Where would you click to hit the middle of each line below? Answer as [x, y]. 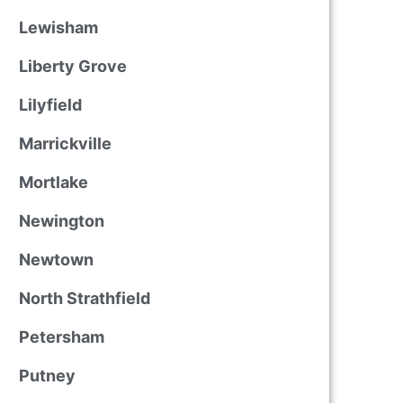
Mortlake [53, 182]
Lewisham [58, 27]
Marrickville [65, 143]
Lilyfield [50, 105]
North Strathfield [84, 298]
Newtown [56, 260]
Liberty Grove [72, 66]
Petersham [61, 337]
